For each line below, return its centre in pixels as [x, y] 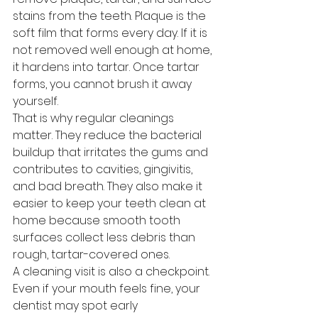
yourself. [35, 101]
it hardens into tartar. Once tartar [108, 67]
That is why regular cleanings [95, 118]
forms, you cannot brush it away [104, 84]
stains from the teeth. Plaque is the [111, 16]
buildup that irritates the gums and [112, 152]
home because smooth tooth [98, 220]
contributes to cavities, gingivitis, [104, 169]
